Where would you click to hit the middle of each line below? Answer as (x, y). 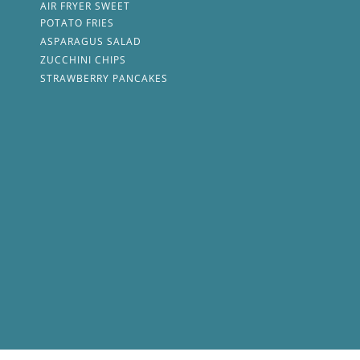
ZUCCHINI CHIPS (84, 60)
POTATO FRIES (78, 23)
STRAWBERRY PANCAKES (104, 79)
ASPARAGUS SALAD (91, 42)
